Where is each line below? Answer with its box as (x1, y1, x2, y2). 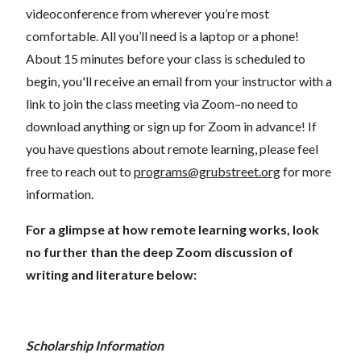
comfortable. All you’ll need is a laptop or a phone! (26, 27, 299, 44)
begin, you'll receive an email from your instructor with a (26, 73, 332, 89)
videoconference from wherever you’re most (26, 5, 269, 21)
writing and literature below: (26, 266, 197, 282)
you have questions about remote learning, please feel (26, 140, 318, 156)
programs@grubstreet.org (134, 163, 280, 179)
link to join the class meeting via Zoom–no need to (26, 95, 298, 111)
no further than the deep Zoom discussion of (26, 243, 293, 259)
